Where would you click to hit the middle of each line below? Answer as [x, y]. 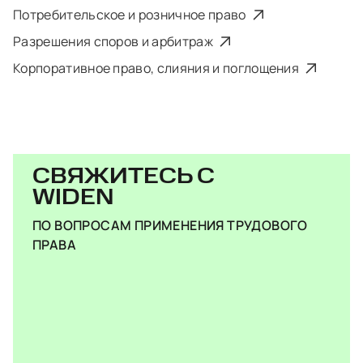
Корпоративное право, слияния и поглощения [158, 68]
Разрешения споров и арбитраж [115, 41]
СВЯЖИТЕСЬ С [124, 177]
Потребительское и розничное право [131, 15]
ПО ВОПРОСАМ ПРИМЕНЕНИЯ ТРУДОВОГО [170, 225]
